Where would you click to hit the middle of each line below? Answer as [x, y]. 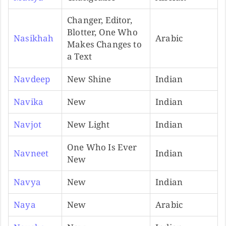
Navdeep [32, 79]
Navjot [28, 124]
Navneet [31, 153]
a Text [80, 56]
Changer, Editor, [100, 20]
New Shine [89, 79]
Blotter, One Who [102, 32]
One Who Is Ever [102, 147]
